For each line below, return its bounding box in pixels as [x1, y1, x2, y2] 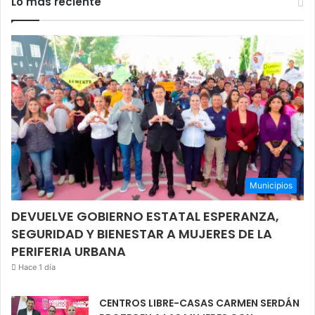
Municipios [250, 180, 292, 191]
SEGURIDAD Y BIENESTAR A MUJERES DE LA [11, 225, 272, 243]
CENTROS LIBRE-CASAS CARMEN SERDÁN [99, 296, 300, 311]
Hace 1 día [18, 262, 56, 273]
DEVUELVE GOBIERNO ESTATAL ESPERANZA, [11, 207, 279, 226]
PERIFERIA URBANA [11, 243, 126, 261]
